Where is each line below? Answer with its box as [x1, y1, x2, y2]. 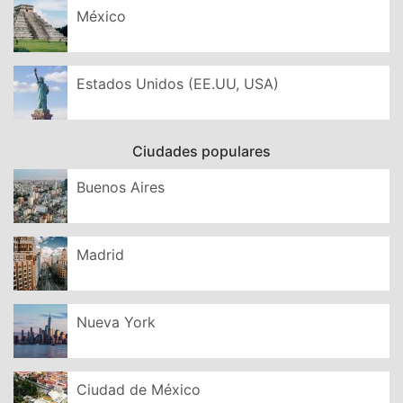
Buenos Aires [76, 177, 165, 196]
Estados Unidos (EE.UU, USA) [76, 74, 279, 93]
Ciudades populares [132, 141, 271, 160]
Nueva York [76, 312, 156, 331]
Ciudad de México [76, 380, 201, 399]
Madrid [76, 245, 124, 264]
